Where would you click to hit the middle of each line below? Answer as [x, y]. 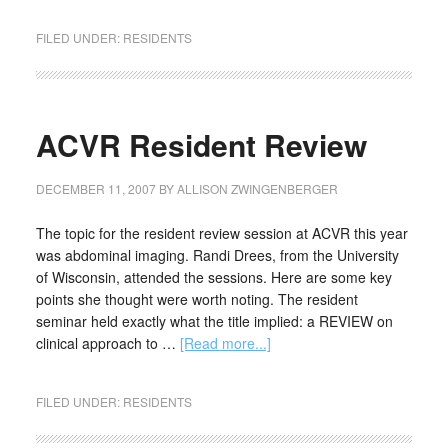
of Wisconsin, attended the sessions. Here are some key [213, 277]
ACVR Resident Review [201, 144]
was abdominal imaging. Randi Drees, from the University [217, 255]
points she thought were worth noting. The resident [196, 299]
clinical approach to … [107, 343]
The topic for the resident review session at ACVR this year [221, 233]
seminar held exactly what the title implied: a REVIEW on [214, 321]
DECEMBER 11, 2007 [95, 188]
